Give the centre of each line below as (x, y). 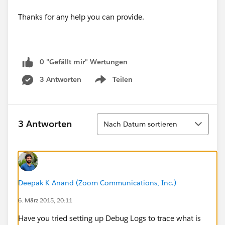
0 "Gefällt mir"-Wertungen (84, 62)
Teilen (123, 79)
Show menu (113, 85)
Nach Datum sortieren (140, 124)
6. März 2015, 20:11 (45, 200)
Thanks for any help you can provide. (81, 17)
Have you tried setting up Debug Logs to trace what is (109, 218)
